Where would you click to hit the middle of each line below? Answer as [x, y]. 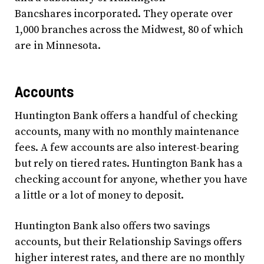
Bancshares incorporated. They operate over [124, 14]
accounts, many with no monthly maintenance [127, 132]
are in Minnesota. [58, 45]
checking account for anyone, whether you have [131, 180]
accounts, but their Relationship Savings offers [128, 242]
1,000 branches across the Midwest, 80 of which [129, 29]
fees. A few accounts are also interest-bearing [127, 148]
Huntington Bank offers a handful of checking [126, 116]
